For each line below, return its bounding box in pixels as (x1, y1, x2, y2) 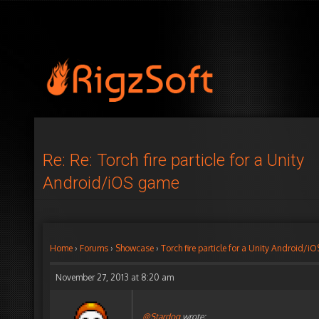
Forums (80, 243, 108, 253)
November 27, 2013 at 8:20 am (56, 272, 174, 283)
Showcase (115, 243, 154, 253)
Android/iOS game (43, 173, 179, 193)
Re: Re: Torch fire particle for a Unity (43, 150, 304, 170)
